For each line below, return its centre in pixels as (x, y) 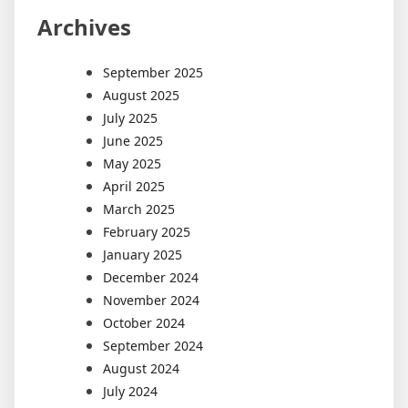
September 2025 (153, 73)
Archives (84, 26)
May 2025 (132, 164)
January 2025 (143, 255)
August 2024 (141, 369)
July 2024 (130, 392)
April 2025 (134, 187)
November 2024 (151, 301)
